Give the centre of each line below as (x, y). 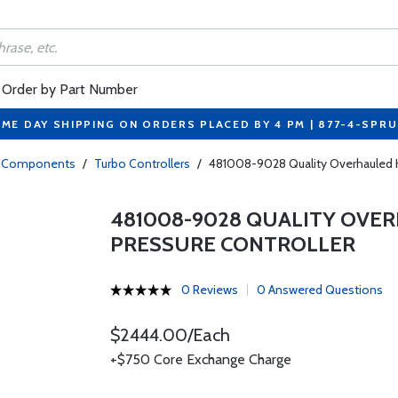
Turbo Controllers (142, 163)
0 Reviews (209, 290)
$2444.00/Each (170, 335)
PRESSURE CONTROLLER (232, 244)
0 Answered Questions (319, 290)
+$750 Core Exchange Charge (200, 359)
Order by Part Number (70, 89)
